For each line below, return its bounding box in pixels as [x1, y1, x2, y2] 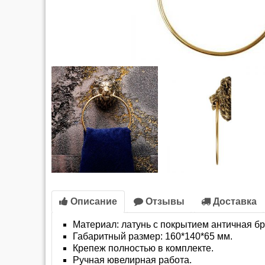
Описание [68, 196, 117, 207]
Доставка [211, 196, 257, 207]
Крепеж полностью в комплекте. [73, 243, 214, 254]
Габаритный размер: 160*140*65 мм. [73, 231, 232, 242]
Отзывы [143, 196, 185, 207]
